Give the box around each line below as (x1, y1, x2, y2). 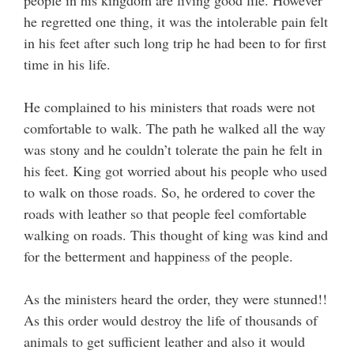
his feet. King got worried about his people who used (24, 161, 327, 181)
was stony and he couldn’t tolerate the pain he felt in (24, 140, 322, 160)
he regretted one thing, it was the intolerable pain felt (24, 12, 328, 32)
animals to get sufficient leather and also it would (24, 332, 305, 352)
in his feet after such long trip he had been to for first (24, 33, 326, 53)
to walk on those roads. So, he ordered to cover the (24, 183, 315, 202)
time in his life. (24, 55, 111, 74)
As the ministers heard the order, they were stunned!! (24, 289, 327, 309)
